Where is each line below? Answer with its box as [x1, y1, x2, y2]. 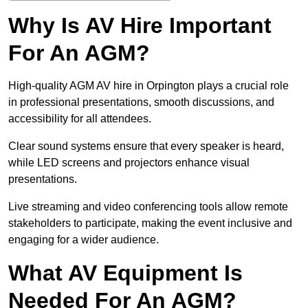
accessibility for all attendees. [8, 113, 151, 125]
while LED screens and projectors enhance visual [8, 157, 250, 169]
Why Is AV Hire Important [8, 13, 272, 38]
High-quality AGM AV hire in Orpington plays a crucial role [8, 80, 289, 92]
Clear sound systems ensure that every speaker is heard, [8, 140, 284, 153]
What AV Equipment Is [8, 261, 243, 286]
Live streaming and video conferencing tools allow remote [8, 201, 288, 213]
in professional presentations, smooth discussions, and [8, 96, 274, 109]
